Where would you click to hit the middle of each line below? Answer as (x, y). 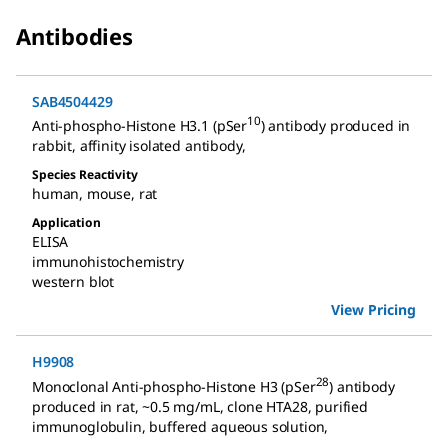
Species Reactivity (85, 175)
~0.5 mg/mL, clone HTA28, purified (255, 407)
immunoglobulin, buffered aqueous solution (178, 427)
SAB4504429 (72, 101)
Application (66, 223)
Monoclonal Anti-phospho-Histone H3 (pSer (174, 387)
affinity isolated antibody (160, 146)
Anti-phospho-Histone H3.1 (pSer (140, 126)
